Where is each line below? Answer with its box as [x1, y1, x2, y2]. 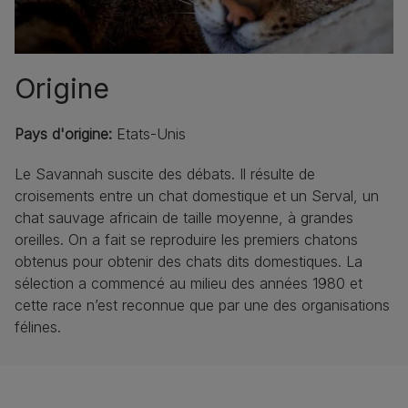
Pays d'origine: [15, 124, 117, 143]
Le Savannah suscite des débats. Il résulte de [15, 164, 315, 183]
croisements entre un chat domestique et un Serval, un [15, 186, 379, 205]
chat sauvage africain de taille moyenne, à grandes [15, 208, 353, 227]
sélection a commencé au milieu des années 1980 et [15, 273, 362, 292]
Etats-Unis [117, 124, 186, 143]
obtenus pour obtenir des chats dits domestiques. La [15, 251, 362, 270]
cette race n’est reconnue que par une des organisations [15, 295, 390, 314]
